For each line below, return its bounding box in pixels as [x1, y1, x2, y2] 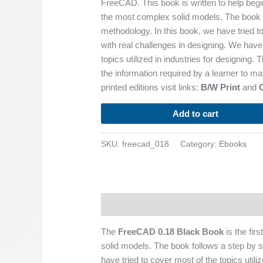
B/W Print [201, 82, 241, 93]
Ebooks [219, 140, 247, 149]
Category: [180, 140, 220, 149]
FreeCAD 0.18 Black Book [118, 226, 224, 237]
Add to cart [173, 109, 219, 119]
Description [101, 199, 149, 210]
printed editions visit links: [101, 82, 201, 93]
